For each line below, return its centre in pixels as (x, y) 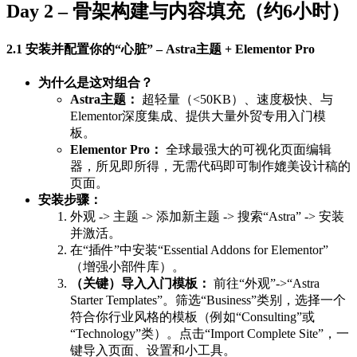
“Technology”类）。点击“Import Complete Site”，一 (210, 333)
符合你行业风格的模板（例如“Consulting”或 (192, 316)
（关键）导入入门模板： (140, 283)
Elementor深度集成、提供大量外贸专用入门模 (198, 116)
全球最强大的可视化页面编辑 (247, 149)
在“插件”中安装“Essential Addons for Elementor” (199, 249)
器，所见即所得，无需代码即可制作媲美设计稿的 (210, 166)
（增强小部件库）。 (127, 266)
